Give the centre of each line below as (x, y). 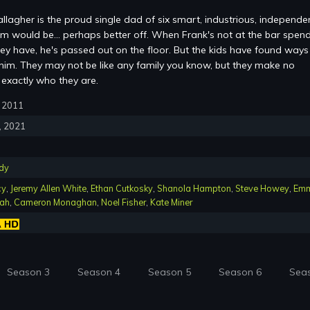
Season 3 (28, 272)
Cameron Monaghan (55, 202)
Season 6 (240, 272)
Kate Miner (171, 202)
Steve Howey (262, 189)
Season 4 (99, 272)
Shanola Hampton (194, 189)
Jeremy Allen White (48, 189)
